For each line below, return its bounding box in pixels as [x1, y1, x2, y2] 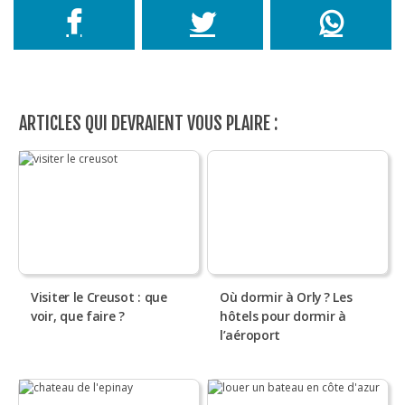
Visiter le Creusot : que [31, 287, 167, 306]
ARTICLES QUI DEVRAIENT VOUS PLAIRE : [19, 111, 278, 135]
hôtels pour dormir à [220, 306, 346, 325]
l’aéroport [220, 325, 280, 344]
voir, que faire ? [31, 306, 125, 325]
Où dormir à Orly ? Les [220, 287, 353, 306]
